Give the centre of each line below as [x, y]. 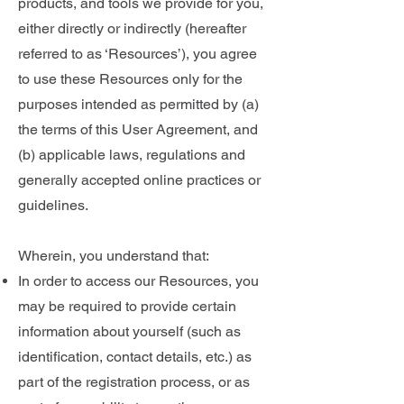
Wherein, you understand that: [114, 256]
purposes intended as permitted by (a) [138, 104]
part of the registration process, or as [134, 382]
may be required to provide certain [127, 306]
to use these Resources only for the [130, 79]
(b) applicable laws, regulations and [132, 155]
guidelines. [53, 205]
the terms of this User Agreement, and [138, 129]
